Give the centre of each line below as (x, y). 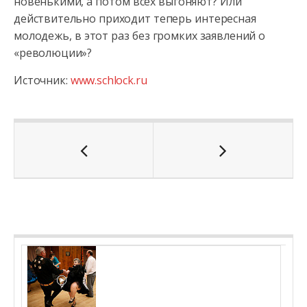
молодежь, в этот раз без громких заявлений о (140, 36)
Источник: (42, 80)
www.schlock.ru (109, 80)
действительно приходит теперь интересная (135, 19)
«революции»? (53, 53)
